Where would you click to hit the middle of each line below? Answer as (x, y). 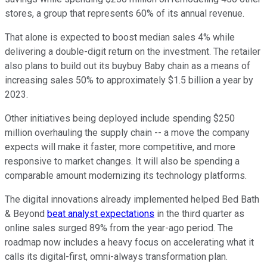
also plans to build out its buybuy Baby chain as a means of (128, 66)
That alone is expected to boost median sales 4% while (120, 38)
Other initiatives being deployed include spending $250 (120, 119)
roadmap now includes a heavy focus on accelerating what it (129, 243)
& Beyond (26, 214)
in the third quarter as (199, 214)
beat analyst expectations (101, 214)
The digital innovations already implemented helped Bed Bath (132, 200)
